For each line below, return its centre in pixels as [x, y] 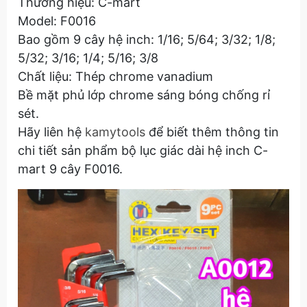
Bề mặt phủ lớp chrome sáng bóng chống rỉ [144, 95]
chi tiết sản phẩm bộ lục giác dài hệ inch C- [143, 150]
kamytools [115, 132]
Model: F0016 [57, 21]
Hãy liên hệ [51, 132]
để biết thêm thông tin [212, 132]
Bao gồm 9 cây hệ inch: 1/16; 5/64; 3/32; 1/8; [147, 39]
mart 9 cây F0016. [70, 169]
